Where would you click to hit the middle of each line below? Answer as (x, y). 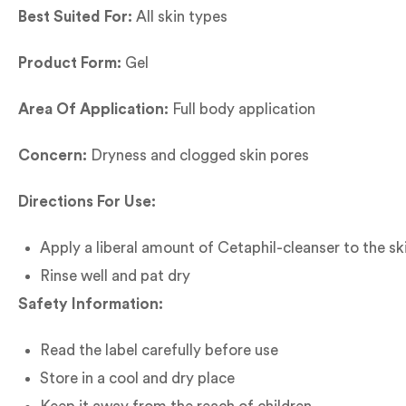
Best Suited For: (75, 17)
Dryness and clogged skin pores (198, 155)
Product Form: (70, 63)
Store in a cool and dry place (137, 378)
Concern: (53, 155)
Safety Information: (91, 304)
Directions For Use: (87, 202)
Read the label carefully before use (159, 350)
